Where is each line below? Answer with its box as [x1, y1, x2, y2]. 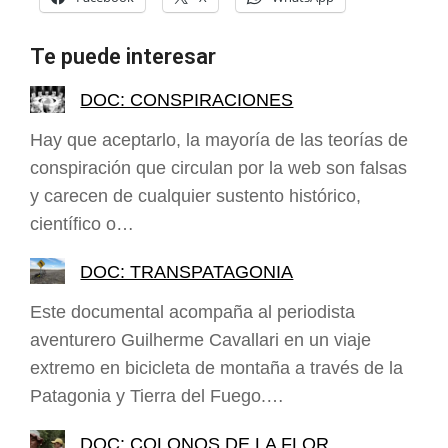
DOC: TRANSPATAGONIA [80, 261, 294, 282]
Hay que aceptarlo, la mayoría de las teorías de [30, 129, 408, 150]
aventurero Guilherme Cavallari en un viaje [30, 329, 371, 350]
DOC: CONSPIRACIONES [80, 89, 294, 110]
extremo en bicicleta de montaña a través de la [30, 357, 403, 378]
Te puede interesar [30, 43, 216, 69]
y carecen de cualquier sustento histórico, [30, 185, 361, 206]
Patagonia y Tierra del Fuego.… [30, 385, 284, 406]
